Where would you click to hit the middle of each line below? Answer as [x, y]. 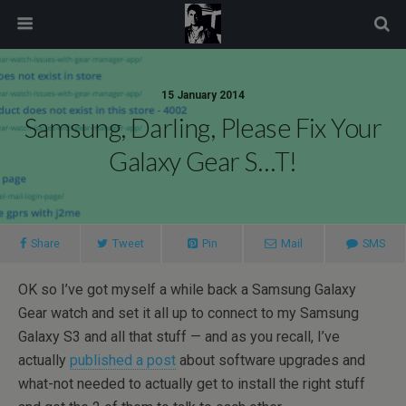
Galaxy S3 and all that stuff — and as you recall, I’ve [179, 337]
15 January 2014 [203, 95]
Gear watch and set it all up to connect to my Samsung [188, 313]
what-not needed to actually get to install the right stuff [192, 384]
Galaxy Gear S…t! [203, 161]
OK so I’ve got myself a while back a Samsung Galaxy [187, 290]
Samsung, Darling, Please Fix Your [203, 128]
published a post [123, 360]
